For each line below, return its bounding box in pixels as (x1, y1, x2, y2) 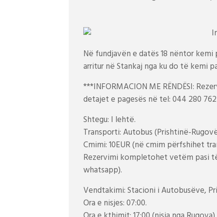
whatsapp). (83, 164, 122, 177)
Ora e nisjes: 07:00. (83, 197, 147, 210)
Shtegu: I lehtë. (83, 113, 136, 127)
